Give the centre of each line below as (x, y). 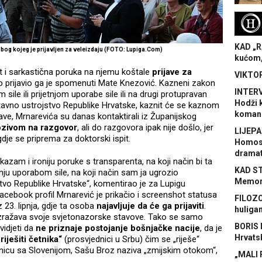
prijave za (172, 72)
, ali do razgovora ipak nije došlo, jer (145, 128)
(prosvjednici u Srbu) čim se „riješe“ (131, 239)
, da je (211, 228)
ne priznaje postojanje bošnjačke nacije (118, 228)
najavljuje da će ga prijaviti (150, 206)
